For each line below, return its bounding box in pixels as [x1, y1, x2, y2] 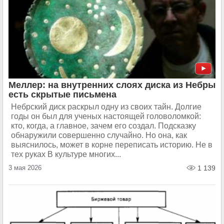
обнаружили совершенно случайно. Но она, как [11, 131, 187, 139]
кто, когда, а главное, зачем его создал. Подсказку [11, 121, 196, 130]
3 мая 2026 [8, 164, 41, 171]
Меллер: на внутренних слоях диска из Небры [8, 80, 215, 90]
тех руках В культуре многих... [11, 150, 121, 158]
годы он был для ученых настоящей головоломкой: [11, 112, 201, 120]
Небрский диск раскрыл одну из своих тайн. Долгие [11, 102, 201, 111]
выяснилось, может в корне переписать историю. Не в [11, 140, 212, 149]
